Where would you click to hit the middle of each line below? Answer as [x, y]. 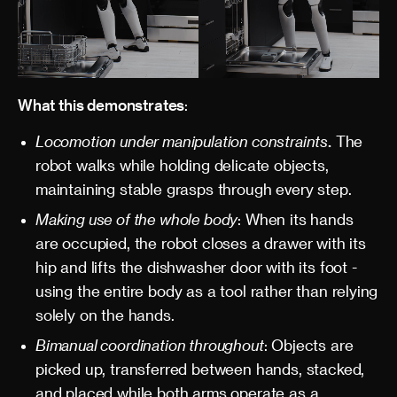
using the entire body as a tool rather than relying [207, 291]
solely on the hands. [105, 315]
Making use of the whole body [137, 219]
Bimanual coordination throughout [150, 345]
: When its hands [296, 219]
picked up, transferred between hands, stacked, [200, 369]
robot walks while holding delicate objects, [182, 165]
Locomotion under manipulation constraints [182, 141]
